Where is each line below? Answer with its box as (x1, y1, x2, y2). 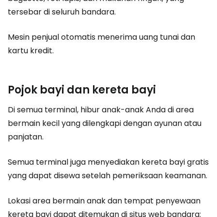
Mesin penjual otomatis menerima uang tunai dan (8, 31, 195, 43)
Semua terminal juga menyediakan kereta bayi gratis (8, 156, 209, 168)
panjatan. (8, 131, 44, 142)
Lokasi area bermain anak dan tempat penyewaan (8, 195, 201, 206)
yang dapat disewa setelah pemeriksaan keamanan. (8, 170, 207, 181)
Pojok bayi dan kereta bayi (8, 82, 156, 97)
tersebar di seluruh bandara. (8, 6, 116, 17)
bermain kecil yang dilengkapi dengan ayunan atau (8, 118, 201, 129)
